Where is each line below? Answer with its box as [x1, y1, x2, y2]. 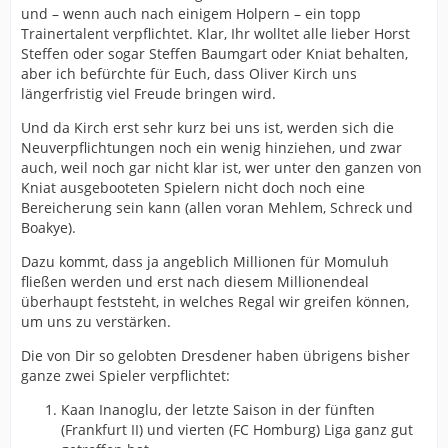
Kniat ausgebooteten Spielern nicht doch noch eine [21, 178, 365, 198]
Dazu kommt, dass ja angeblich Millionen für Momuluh [21, 252, 389, 272]
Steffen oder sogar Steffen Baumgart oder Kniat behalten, [21, 44, 408, 64]
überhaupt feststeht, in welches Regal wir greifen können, [21, 292, 409, 312]
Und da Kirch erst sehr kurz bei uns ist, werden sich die [21, 118, 394, 138]
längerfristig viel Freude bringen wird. [21, 84, 276, 104]
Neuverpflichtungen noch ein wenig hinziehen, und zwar [21, 138, 402, 158]
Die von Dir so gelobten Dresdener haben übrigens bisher [21, 346, 410, 366]
